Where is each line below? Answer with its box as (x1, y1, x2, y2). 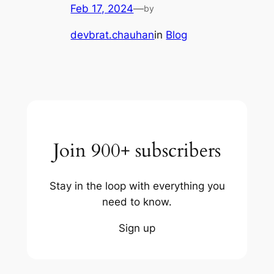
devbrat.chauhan (70, 29, 155, 42)
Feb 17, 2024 (70, 2, 134, 15)
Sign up (119, 221, 155, 234)
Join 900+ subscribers (53, 138, 221, 164)
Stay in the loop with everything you (49, 179, 225, 192)
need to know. (102, 195, 172, 208)
